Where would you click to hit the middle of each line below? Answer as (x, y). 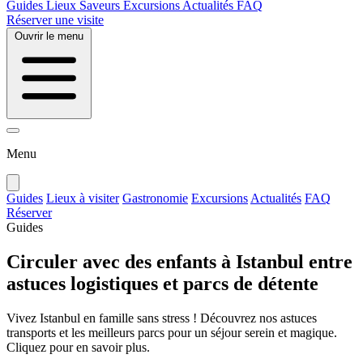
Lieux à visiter (83, 198)
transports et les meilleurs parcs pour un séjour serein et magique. (172, 332)
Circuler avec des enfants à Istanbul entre (179, 261)
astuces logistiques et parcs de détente (162, 283)
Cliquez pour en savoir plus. (78, 347)
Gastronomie (155, 198)
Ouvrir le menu (49, 36)
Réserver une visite (55, 19)
